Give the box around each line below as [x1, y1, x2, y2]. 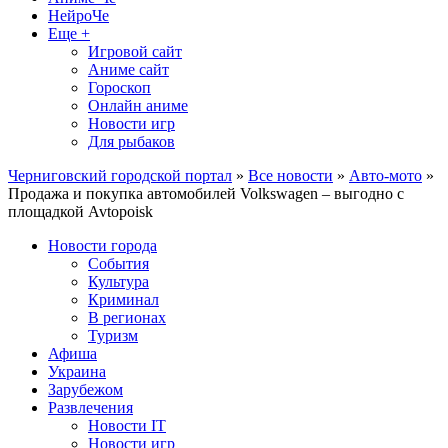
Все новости [248, 167, 333, 184]
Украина [48, 363, 106, 380]
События [88, 255, 149, 272]
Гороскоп [88, 79, 151, 96]
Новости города [48, 237, 157, 254]
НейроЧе [48, 7, 109, 24]
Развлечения [48, 399, 133, 416]
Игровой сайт [88, 43, 182, 60]
